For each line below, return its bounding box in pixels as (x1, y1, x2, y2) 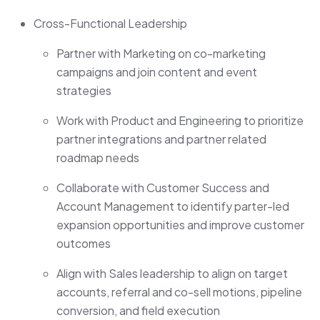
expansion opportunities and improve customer (56, 217, 304, 233)
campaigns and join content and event (56, 64, 257, 80)
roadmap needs (56, 150, 139, 166)
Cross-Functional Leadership (34, 16, 187, 31)
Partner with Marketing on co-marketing (56, 46, 266, 61)
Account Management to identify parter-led (56, 199, 289, 214)
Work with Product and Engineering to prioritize (56, 113, 306, 129)
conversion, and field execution (56, 303, 220, 319)
